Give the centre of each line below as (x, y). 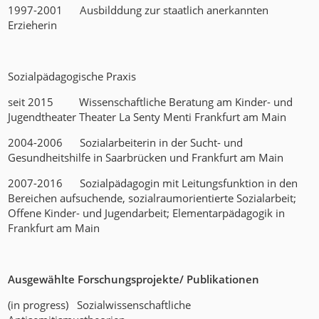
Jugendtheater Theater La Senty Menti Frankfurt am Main (147, 117)
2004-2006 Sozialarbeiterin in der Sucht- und (126, 143)
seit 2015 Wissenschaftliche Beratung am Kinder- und (151, 102)
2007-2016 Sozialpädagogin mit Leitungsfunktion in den (153, 183)
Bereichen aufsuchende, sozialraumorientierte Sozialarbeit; (152, 198)
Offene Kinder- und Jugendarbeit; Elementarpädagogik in (147, 213)
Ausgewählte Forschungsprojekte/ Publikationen (134, 279)
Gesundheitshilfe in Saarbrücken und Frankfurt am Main (146, 158)
